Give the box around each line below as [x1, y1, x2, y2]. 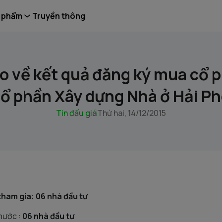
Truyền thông [32, 10, 85, 21]
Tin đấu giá [56, 108, 97, 118]
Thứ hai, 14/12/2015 [97, 108, 166, 118]
